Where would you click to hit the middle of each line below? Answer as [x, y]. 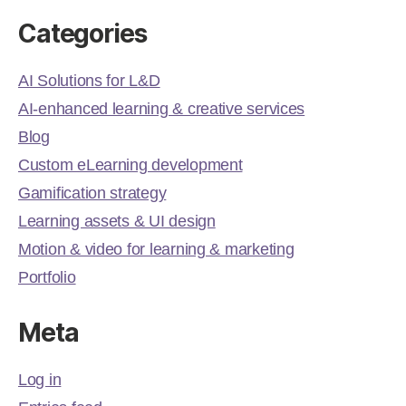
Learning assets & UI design [117, 222]
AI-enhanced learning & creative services [162, 109]
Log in [40, 380]
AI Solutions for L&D [89, 81]
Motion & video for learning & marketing [156, 250]
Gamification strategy [92, 193]
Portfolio [47, 278]
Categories [82, 34]
